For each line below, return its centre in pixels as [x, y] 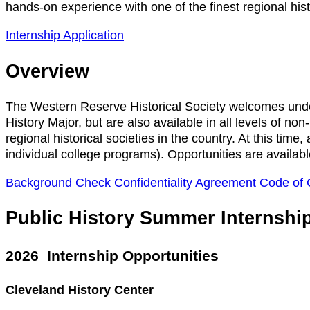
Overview [47, 71]
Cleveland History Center [80, 290]
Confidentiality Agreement [185, 182]
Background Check [58, 182]
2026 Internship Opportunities [112, 255]
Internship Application [65, 36]
